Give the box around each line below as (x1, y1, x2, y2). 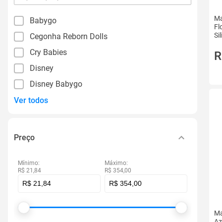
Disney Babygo (30, 79, 82, 89)
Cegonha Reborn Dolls (30, 32, 108, 41)
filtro (31, 8, 46, 17)
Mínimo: (18, 160, 40, 166)
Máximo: (105, 160, 128, 166)
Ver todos (14, 95, 48, 105)
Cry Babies (30, 48, 67, 57)
